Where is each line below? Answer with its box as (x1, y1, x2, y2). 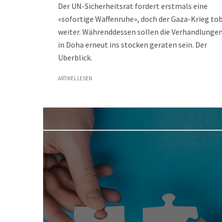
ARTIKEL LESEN (58, 75, 92, 82)
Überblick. (58, 53, 92, 62)
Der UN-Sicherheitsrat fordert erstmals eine (58, 1, 208, 11)
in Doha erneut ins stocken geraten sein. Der (58, 40, 207, 50)
